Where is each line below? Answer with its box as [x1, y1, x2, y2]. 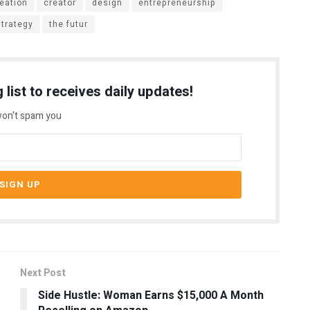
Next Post [20, 266, 66, 281]
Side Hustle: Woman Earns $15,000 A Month [38, 287, 264, 304]
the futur [49, 18, 88, 31]
